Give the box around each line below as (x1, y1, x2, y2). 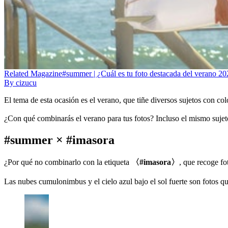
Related (4, 69, 28, 78)
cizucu (16, 78, 37, 88)
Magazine (31, 69, 62, 78)
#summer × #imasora (4, 133, 115, 147)
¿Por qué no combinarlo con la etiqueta (4, 158, 131, 167)
